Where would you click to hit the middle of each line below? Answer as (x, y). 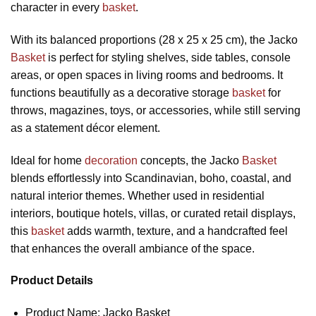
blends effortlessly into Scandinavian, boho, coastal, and (151, 178)
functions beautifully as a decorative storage (121, 92)
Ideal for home (48, 160)
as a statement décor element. (85, 128)
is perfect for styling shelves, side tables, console (168, 57)
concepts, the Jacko (190, 160)
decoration (111, 160)
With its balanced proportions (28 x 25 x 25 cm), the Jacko (154, 39)
